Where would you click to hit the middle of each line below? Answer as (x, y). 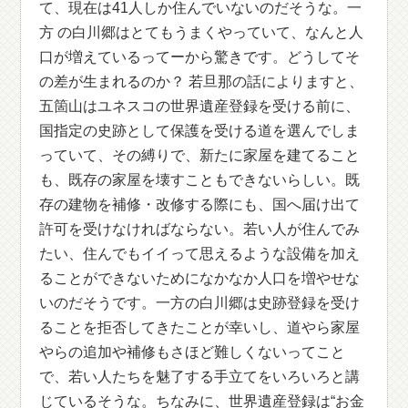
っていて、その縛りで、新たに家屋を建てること (200, 155)
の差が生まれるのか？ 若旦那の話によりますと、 (202, 82)
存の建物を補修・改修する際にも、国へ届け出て (200, 204)
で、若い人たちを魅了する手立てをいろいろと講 (200, 377)
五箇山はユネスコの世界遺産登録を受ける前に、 (200, 106)
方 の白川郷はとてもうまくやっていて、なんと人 (202, 32)
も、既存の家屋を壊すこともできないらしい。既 (200, 180)
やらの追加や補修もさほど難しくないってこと (193, 352)
